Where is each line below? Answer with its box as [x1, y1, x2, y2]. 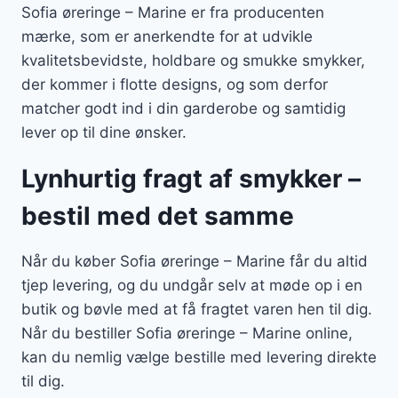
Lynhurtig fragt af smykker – [21, 163, 361, 195]
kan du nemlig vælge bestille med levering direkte [21, 348, 377, 367]
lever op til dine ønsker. [21, 123, 187, 142]
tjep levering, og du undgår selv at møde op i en [21, 276, 362, 295]
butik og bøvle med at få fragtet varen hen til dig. [21, 300, 372, 319]
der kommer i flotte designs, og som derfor [21, 76, 328, 94]
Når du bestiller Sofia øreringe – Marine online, [21, 324, 353, 343]
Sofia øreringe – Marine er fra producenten [21, 4, 324, 22]
